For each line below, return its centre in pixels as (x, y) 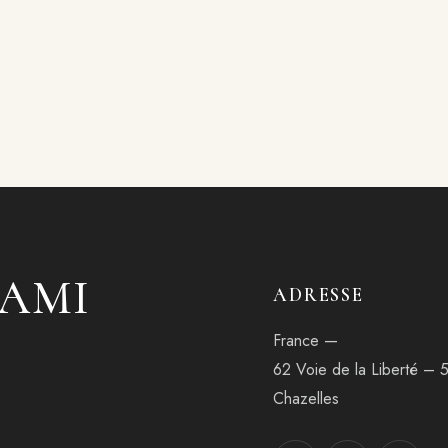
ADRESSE (318, 295)
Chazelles (305, 399)
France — (305, 341)
